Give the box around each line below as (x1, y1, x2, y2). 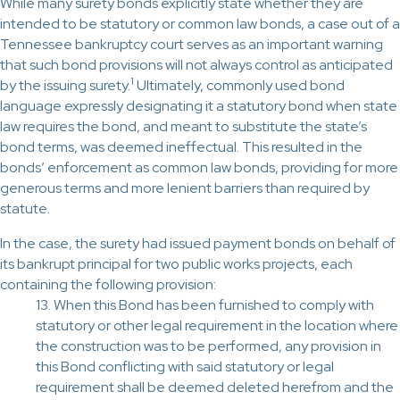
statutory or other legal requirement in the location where (36, 316, 398, 335)
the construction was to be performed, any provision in (36, 337, 381, 355)
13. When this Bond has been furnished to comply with (36, 296, 374, 314)
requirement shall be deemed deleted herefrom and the (36, 378, 394, 396)
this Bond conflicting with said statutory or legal (36, 357, 334, 376)
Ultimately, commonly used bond (134, 76, 345, 95)
